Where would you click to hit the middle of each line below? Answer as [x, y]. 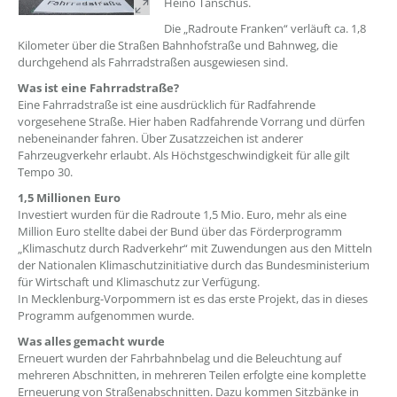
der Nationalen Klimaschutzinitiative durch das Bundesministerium [194, 265]
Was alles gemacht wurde [91, 341]
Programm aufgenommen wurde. [106, 315]
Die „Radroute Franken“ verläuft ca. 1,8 [265, 28]
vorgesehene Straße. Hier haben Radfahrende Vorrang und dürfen [191, 121]
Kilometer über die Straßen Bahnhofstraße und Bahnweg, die [178, 45]
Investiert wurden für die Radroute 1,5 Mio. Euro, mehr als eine [182, 214]
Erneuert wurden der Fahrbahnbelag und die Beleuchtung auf [179, 358]
